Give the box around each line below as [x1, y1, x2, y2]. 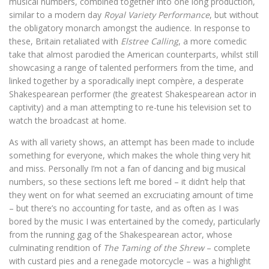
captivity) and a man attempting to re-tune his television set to [9, 101, 252, 113]
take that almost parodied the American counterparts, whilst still [9, 48, 258, 60]
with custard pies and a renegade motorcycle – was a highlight [9, 255, 251, 267]
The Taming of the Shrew [103, 241, 204, 253]
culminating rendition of [9, 241, 103, 253]
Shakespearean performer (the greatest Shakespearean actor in [9, 88, 256, 100]
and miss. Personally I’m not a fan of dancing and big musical [9, 162, 246, 174]
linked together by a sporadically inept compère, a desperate [9, 74, 244, 86]
